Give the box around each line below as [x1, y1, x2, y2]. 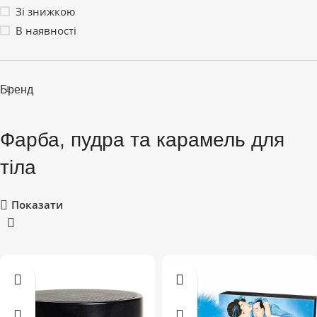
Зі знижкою [16, 4, 75, 18]
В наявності [16, 23, 76, 38]
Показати [11, 197, 64, 212]
